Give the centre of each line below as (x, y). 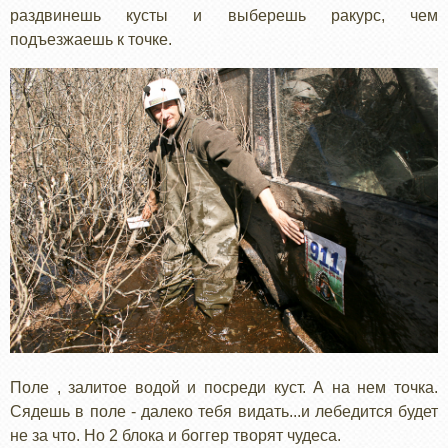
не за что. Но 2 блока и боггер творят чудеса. (175, 436)
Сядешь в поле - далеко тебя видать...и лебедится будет (224, 412)
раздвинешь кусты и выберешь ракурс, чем (224, 15)
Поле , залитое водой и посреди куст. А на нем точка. (224, 388)
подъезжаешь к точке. (91, 39)
